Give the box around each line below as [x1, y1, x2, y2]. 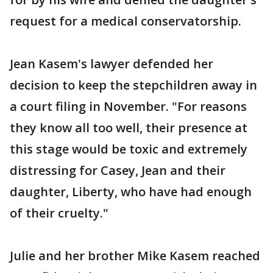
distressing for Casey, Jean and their [10, 161, 225, 179]
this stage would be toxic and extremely [10, 140, 247, 157]
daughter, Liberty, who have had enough [10, 183, 252, 200]
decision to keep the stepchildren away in [10, 76, 257, 93]
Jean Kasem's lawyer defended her [10, 55, 213, 72]
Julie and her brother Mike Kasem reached [10, 247, 260, 264]
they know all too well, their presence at [10, 119, 247, 136]
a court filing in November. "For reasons [10, 97, 247, 115]
